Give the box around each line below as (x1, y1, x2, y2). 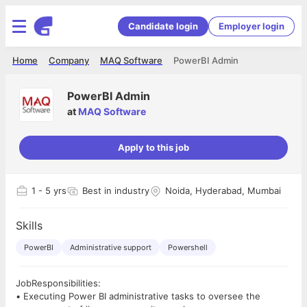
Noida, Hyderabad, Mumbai (165, 185, 281, 196)
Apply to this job (118, 142, 189, 153)
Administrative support (70, 243, 151, 252)
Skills (16, 219, 42, 232)
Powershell (168, 243, 208, 252)
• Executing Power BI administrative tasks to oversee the (16, 291, 260, 302)
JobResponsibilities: (16, 278, 101, 288)
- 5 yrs (36, 185, 66, 196)
